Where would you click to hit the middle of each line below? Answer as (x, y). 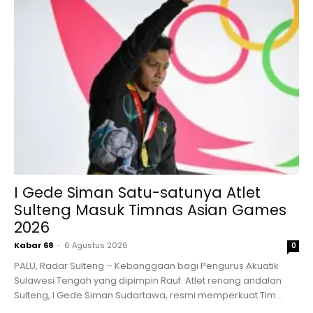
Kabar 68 (34, 246)
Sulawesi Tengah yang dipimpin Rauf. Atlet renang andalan (148, 281)
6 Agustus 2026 (96, 246)
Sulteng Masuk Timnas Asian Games (150, 210)
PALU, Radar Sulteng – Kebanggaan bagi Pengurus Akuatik (146, 266)
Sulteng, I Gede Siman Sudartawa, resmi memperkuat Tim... (148, 296)
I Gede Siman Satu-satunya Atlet (137, 193)
